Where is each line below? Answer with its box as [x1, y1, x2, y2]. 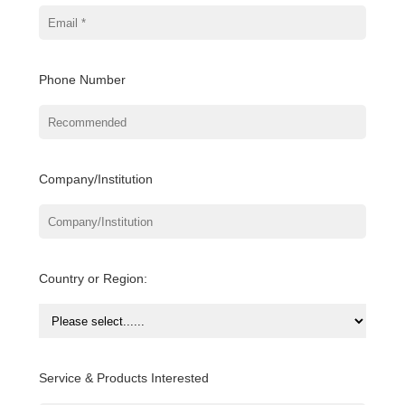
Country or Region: [38, 271, 147, 286]
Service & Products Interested [38, 371, 209, 385]
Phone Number [38, 72, 126, 87]
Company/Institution [38, 172, 153, 186]
